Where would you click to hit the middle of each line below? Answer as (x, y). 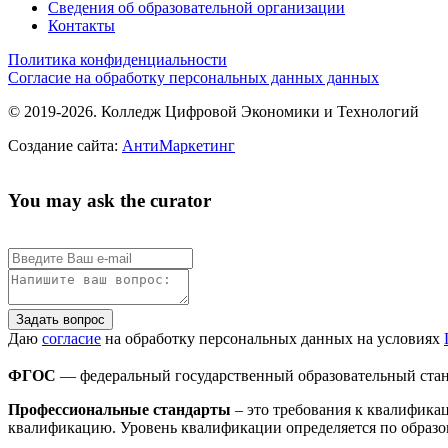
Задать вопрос (60, 320)
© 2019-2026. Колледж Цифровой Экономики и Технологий (213, 111)
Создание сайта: (65, 145)
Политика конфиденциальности (117, 59)
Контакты (81, 25)
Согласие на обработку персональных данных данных (193, 77)
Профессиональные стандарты (119, 409)
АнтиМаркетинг (178, 145)
